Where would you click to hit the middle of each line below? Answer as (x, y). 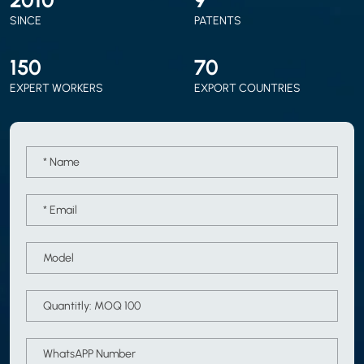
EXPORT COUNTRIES (247, 87)
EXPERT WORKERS (56, 87)
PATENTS (218, 20)
